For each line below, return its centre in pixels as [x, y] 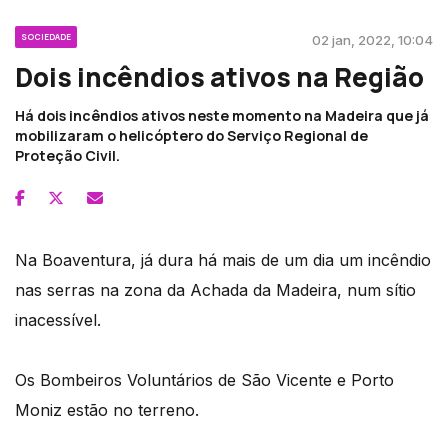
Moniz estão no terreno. [107, 410]
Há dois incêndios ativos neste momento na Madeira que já [222, 116]
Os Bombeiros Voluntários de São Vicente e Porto [204, 380]
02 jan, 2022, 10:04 [372, 40]
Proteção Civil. [67, 156]
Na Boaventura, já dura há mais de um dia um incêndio [223, 260]
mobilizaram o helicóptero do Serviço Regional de [191, 136]
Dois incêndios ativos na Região [219, 77]
